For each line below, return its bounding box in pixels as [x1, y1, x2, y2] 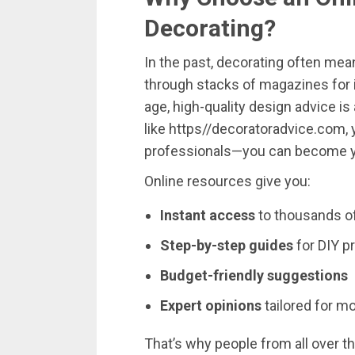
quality [204, 98, 249, 116]
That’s [144, 335, 185, 353]
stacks [197, 76, 242, 94]
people [215, 335, 261, 353]
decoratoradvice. [212, 120, 317, 138]
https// [169, 120, 212, 138]
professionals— [144, 143, 242, 160]
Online [144, 173, 187, 190]
